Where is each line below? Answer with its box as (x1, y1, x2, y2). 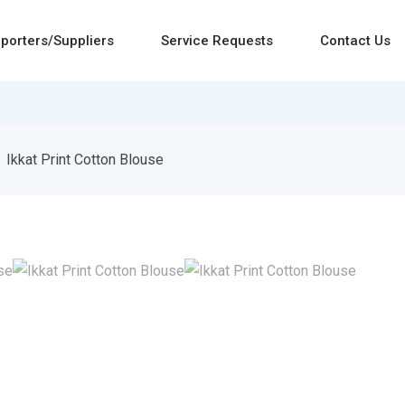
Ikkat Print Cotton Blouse (6, 151, 164, 168)
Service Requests (161, 33, 273, 49)
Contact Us (320, 33, 391, 49)
